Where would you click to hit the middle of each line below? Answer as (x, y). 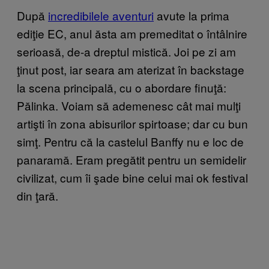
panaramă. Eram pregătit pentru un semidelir (131, 159)
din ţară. (39, 195)
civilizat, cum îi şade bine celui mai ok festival (132, 177)
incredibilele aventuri (101, 15)
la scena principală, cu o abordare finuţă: (122, 87)
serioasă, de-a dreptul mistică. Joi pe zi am (126, 51)
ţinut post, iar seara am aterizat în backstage (131, 69)
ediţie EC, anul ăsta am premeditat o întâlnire (132, 33)
